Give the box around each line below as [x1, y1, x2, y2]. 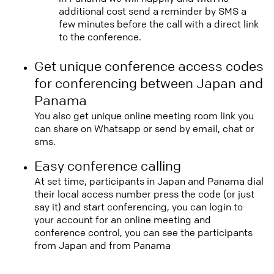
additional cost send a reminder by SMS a [59, 4, 246, 18]
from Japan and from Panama [34, 239, 171, 252]
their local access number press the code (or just [34, 187, 254, 201]
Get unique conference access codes [34, 57, 264, 75]
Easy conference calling [34, 157, 181, 175]
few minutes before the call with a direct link [59, 17, 259, 31]
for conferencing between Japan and [34, 75, 263, 92]
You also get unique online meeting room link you [34, 109, 254, 122]
